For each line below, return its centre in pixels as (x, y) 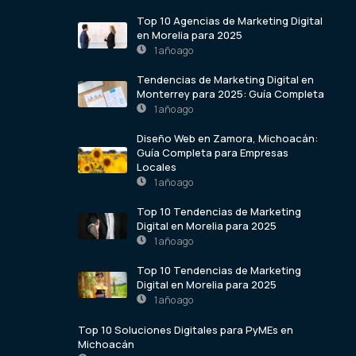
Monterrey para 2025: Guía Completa (230, 93)
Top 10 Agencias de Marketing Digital (230, 20)
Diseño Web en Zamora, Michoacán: (227, 138)
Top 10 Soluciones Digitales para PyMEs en (186, 329)
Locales (157, 166)
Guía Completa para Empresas (213, 152)
